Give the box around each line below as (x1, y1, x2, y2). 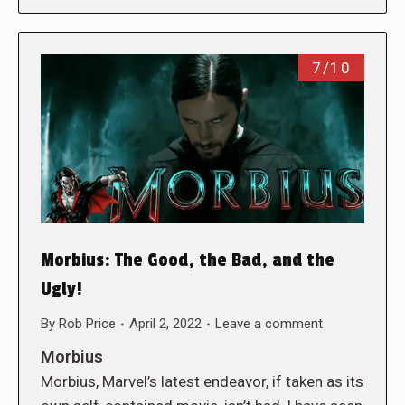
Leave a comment (215, 316, 323, 333)
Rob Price (59, 316, 116, 333)
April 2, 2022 (129, 316, 202, 333)
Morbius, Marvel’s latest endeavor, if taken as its (41, 372, 363, 391)
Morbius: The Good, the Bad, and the (41, 250, 334, 272)
